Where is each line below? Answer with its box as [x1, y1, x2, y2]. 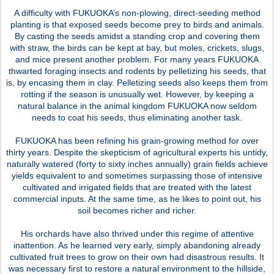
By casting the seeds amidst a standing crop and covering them [14, 31, 260, 41]
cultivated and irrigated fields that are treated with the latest [23, 182, 251, 192]
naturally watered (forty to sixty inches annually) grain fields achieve [6, 158, 268, 169]
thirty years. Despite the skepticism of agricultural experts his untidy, [6, 147, 268, 157]
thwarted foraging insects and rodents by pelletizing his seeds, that [8, 65, 266, 76]
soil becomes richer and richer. [78, 205, 196, 215]
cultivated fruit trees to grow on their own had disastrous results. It [10, 251, 264, 262]
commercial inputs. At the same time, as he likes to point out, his [13, 193, 261, 204]
